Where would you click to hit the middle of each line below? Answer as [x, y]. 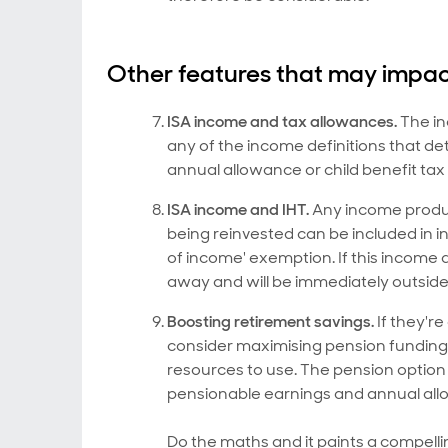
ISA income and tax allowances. [282, 121]
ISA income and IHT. [238, 209]
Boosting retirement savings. [270, 321]
